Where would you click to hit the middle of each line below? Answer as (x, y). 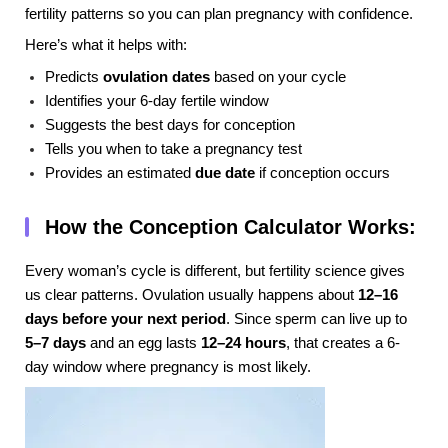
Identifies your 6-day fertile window (157, 100)
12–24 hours (243, 342)
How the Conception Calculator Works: (230, 226)
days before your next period (125, 318)
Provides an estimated (120, 172)
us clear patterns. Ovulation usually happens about (191, 294)
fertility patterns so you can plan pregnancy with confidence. (219, 14)
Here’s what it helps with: (106, 45)
